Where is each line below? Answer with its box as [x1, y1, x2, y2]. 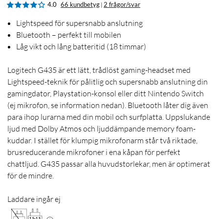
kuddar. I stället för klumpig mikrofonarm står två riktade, [7, 135, 197, 146]
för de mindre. [7, 171, 54, 181]
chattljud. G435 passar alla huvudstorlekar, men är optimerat [7, 159, 210, 169]
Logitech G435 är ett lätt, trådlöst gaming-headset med [7, 65, 191, 75]
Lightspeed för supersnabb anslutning [16, 18, 143, 28]
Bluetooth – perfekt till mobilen [16, 30, 121, 40]
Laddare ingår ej [7, 194, 61, 204]
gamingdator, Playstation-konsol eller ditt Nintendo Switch [7, 88, 204, 99]
